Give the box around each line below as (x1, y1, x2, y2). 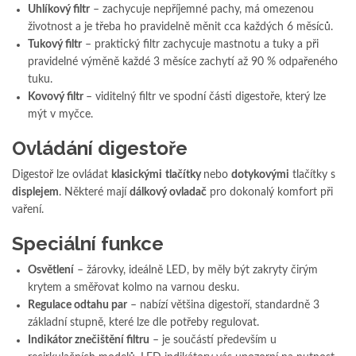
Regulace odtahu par (28, 300, 127, 311)
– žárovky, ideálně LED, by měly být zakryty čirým (74, 265, 318, 277)
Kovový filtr (28, 91, 86, 103)
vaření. (12, 204, 44, 216)
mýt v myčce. (28, 109, 93, 121)
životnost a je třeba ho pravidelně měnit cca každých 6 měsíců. (28, 21, 333, 33)
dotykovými (231, 169, 289, 181)
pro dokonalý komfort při (207, 187, 333, 199)
